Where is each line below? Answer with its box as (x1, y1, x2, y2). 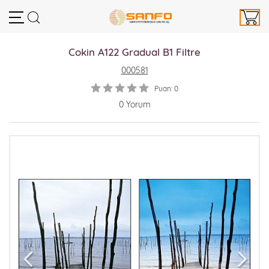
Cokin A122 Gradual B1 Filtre (68, 46, 201, 58)
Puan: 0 (154, 84, 178, 93)
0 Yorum (118, 99, 151, 110)
